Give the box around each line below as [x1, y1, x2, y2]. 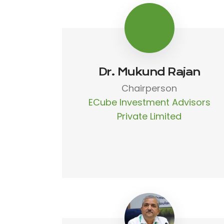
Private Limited [117, 109, 182, 122]
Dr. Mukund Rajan [98, 65, 200, 78]
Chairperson [121, 81, 177, 94]
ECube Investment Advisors [88, 95, 210, 108]
